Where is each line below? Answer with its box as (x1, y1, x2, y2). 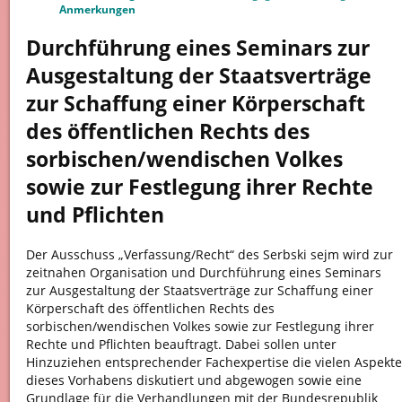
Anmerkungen (58, 2, 135, 18)
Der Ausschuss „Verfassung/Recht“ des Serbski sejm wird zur (25, 246, 393, 264)
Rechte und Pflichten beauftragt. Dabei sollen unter (25, 336, 336, 354)
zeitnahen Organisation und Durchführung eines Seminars (25, 264, 381, 282)
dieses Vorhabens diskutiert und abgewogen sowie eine (25, 371, 362, 389)
